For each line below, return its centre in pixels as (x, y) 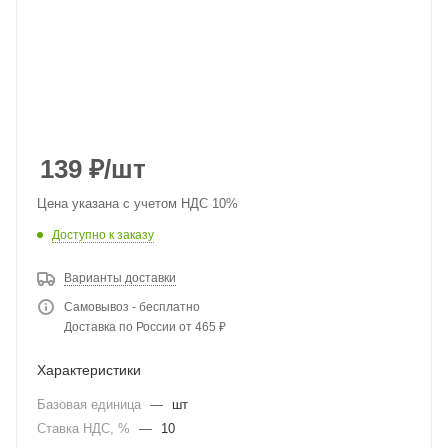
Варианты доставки (120, 277)
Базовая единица (91, 404)
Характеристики (89, 369)
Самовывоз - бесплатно (132, 306)
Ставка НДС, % (85, 428)
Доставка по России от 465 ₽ (145, 326)
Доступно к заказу (103, 234)
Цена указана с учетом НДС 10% (137, 203)
